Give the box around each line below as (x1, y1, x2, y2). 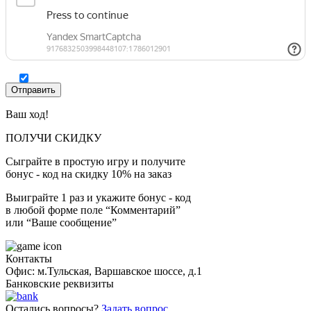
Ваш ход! (6, 108, 49, 120)
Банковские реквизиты (6, 277, 114, 289)
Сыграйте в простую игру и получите (6, 155, 185, 167)
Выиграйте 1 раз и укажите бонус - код (6, 191, 191, 203)
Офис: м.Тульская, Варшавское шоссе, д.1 (6, 264, 202, 277)
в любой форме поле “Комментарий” (6, 203, 180, 216)
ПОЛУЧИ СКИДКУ (6, 131, 101, 144)
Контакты (6, 252, 52, 264)
